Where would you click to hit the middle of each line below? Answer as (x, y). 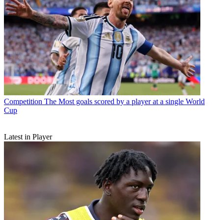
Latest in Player (28, 137)
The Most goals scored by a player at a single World (124, 101)
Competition (23, 101)
